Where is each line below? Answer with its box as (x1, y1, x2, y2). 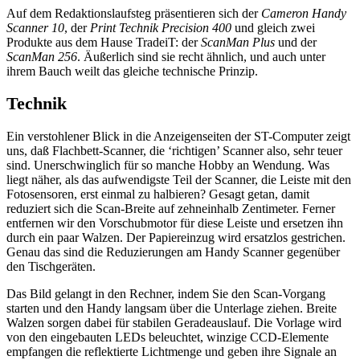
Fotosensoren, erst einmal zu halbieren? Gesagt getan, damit (6, 187, 309, 202)
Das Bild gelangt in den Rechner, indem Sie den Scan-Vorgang (6, 287, 325, 301)
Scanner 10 (6, 20, 64, 35)
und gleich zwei (231, 20, 315, 35)
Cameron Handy (261, 6, 346, 20)
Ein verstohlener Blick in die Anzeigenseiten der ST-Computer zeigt (6, 129, 350, 144)
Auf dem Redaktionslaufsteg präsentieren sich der (6, 6, 261, 20)
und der (275, 35, 317, 49)
